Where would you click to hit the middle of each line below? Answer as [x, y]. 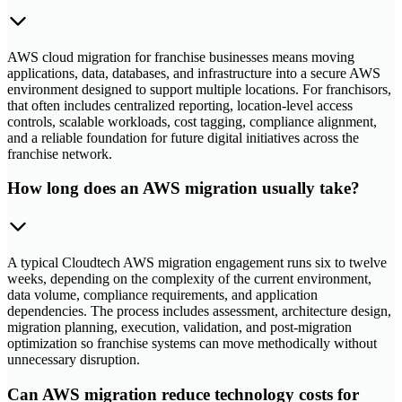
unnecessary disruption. [74, 360]
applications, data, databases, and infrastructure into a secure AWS [194, 73]
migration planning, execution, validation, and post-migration [179, 328]
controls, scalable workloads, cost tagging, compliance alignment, [192, 121]
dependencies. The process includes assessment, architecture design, [199, 311]
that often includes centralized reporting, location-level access [180, 105]
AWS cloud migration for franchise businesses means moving [181, 57]
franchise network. [60, 153]
